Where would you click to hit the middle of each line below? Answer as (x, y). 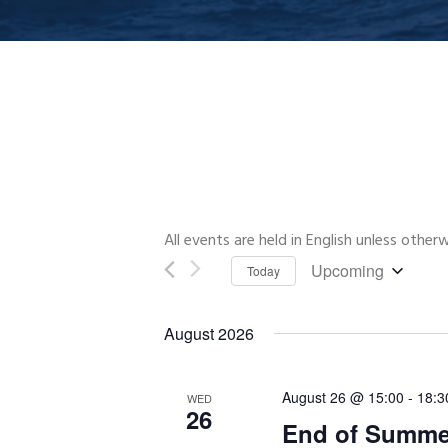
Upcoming (347, 271)
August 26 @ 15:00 (343, 397)
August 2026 (209, 334)
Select (331, 297)
